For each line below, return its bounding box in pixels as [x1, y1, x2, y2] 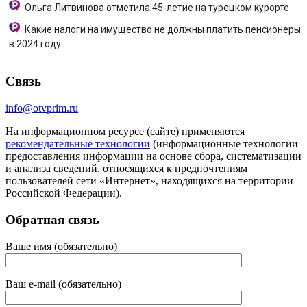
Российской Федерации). [5, 187, 122, 199]
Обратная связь [5, 212, 99, 227]
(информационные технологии [150, 138, 298, 150]
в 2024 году [9, 38, 61, 49]
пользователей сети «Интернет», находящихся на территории [5, 175, 293, 187]
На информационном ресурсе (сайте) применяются [5, 125, 245, 138]
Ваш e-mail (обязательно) [5, 278, 121, 290]
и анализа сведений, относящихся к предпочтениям [5, 162, 247, 175]
